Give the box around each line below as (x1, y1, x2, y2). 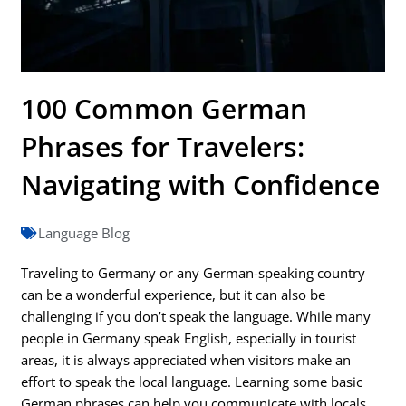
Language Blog (38, 224, 130, 243)
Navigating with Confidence (21, 166, 381, 204)
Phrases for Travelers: (21, 128, 305, 166)
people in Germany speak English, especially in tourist (21, 329, 357, 348)
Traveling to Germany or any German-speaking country (21, 264, 366, 283)
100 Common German (21, 90, 308, 128)
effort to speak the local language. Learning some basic (21, 372, 363, 391)
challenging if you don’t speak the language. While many (21, 307, 372, 326)
